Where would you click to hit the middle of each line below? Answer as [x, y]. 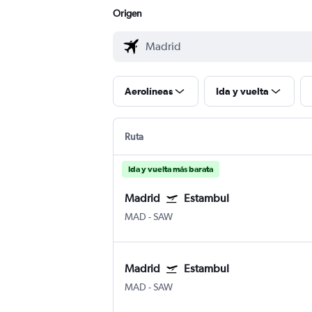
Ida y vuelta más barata [171, 170]
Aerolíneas [149, 92]
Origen [127, 14]
